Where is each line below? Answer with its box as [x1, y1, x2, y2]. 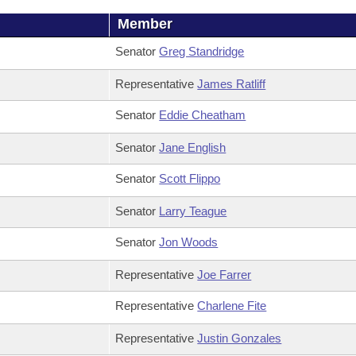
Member [118, 16, 173, 32]
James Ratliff [197, 77, 266, 91]
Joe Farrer [197, 268, 252, 281]
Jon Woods [159, 235, 219, 249]
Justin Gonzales [197, 331, 282, 345]
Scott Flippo [159, 172, 221, 185]
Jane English [159, 141, 226, 154]
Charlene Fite [197, 299, 267, 312]
